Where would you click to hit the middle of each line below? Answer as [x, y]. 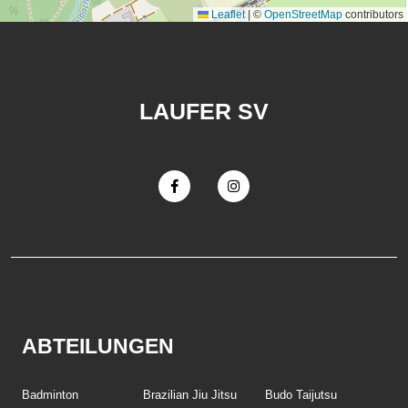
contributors [373, 15]
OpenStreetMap [303, 15]
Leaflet [227, 15]
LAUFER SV [204, 111]
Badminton [50, 395]
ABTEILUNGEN [98, 346]
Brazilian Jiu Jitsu [190, 395]
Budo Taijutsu [301, 395]
